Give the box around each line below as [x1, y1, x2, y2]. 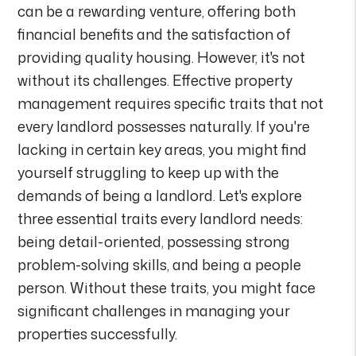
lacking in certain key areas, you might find [17, 138, 308, 160]
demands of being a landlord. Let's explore [17, 184, 303, 206]
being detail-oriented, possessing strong [17, 230, 291, 252]
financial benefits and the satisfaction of [17, 23, 292, 44]
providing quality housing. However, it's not [17, 46, 306, 68]
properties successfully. [17, 323, 178, 344]
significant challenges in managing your [17, 300, 291, 321]
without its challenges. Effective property [17, 69, 293, 91]
